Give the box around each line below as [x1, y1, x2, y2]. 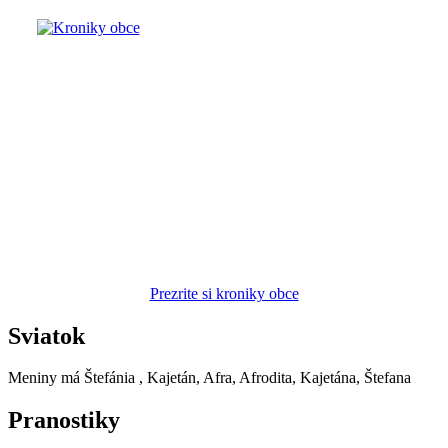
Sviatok [8, 322, 85, 349]
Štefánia [84, 369, 135, 387]
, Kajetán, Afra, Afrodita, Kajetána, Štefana [139, 369, 411, 387]
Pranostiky [8, 407, 120, 434]
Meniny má [8, 369, 84, 387]
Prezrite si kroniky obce [149, 284, 299, 302]
